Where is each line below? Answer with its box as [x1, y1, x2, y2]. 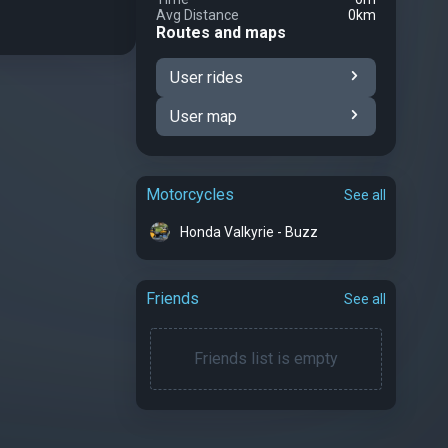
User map [170, 107, 237, 126]
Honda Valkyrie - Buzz [180, 224, 318, 240]
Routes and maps [156, 23, 286, 42]
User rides [170, 68, 243, 87]
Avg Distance [156, 7, 239, 23]
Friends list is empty [194, 349, 338, 368]
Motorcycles [146, 185, 234, 204]
